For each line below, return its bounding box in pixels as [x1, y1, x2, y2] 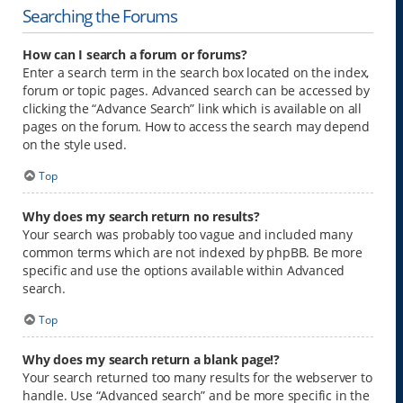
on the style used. [22, 136, 127, 154]
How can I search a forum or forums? [22, 46, 247, 64]
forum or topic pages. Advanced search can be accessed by [22, 82, 370, 100]
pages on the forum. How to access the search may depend [22, 118, 370, 136]
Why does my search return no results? [22, 207, 260, 225]
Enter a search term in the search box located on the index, [22, 64, 370, 82]
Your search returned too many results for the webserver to [22, 369, 372, 387]
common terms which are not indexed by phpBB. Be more [22, 243, 363, 261]
